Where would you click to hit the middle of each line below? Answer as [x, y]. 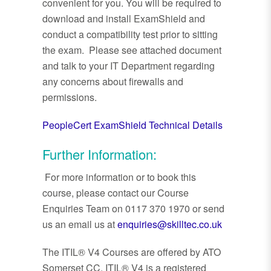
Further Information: [100, 154]
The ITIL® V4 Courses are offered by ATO [132, 252]
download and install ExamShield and [124, 19]
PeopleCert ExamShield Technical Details [132, 125]
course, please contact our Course [116, 193]
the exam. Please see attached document [132, 50]
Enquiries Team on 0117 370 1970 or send [133, 209]
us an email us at [80, 224]
